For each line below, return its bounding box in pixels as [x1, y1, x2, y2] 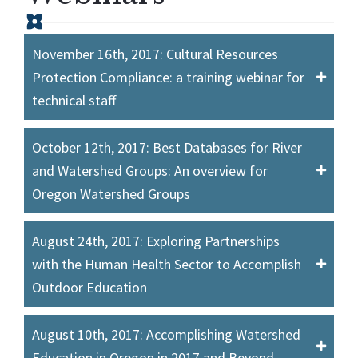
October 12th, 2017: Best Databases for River [32, 137, 302, 157]
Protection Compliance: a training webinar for [32, 67, 304, 86]
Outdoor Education [32, 277, 147, 296]
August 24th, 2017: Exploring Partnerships [32, 231, 280, 250]
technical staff [32, 90, 116, 109]
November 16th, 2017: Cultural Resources [32, 44, 278, 63]
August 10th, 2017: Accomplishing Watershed [32, 324, 300, 344]
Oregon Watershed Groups [32, 184, 190, 203]
